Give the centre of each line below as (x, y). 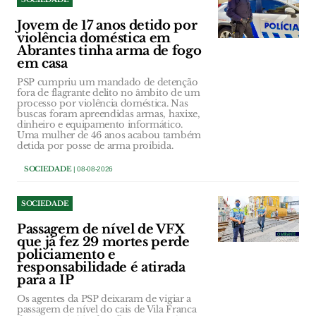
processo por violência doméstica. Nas (103, 104)
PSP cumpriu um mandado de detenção (108, 83)
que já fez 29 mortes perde (103, 242)
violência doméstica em (94, 38)
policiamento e (66, 255)
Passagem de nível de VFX (101, 230)
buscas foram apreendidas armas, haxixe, (109, 114)
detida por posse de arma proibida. (95, 146)
